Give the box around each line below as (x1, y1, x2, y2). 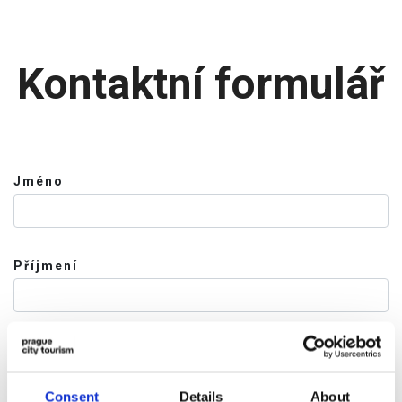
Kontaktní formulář (17, 58, 385, 109)
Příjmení (13, 258, 78, 273)
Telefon (13, 343, 72, 357)
